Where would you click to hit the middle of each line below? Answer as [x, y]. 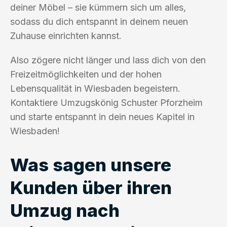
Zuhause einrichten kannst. [66, 35]
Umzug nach [65, 210]
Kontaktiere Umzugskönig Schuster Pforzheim [106, 102]
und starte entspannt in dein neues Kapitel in [102, 117]
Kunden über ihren [91, 187]
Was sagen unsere [91, 164]
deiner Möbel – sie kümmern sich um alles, [98, 7]
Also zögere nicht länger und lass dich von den [108, 60]
